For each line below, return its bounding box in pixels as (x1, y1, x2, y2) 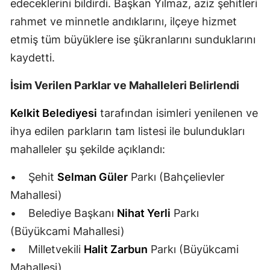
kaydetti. (10, 51, 55, 64)
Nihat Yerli (117, 206, 171, 219)
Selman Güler (57, 170, 128, 183)
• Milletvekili (10, 242, 84, 256)
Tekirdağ (148, 113, 183, 125)
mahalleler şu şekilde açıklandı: (10, 142, 165, 155)
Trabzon (148, 163, 180, 174)
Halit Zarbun (84, 242, 148, 256)
